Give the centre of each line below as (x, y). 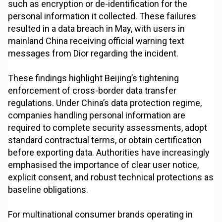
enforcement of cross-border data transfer (92, 91)
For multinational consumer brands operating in (101, 215)
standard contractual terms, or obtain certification (105, 140)
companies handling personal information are (97, 115)
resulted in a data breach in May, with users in (97, 29)
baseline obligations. (48, 190)
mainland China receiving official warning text (96, 41)
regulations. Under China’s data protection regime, (105, 103)
